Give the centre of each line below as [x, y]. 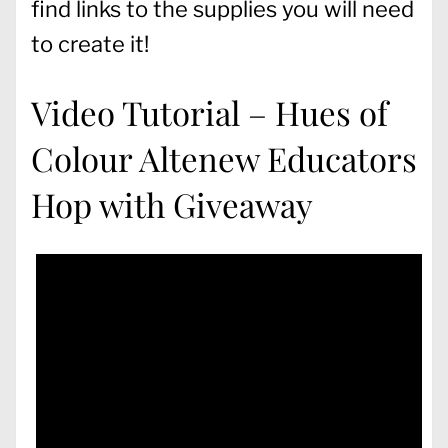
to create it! [90, 43]
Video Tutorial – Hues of [209, 112]
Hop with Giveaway [172, 204]
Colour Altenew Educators [224, 158]
